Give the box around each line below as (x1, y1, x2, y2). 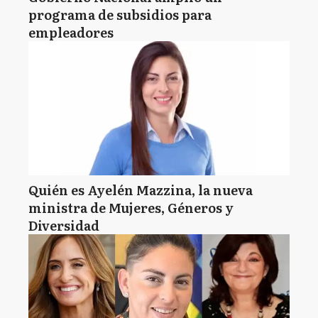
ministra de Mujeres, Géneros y (28, 198, 234, 217)
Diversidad (28, 216, 99, 235)
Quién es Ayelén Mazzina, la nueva (28, 180, 253, 199)
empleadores (28, 23, 114, 42)
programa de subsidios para (28, 5, 212, 24)
